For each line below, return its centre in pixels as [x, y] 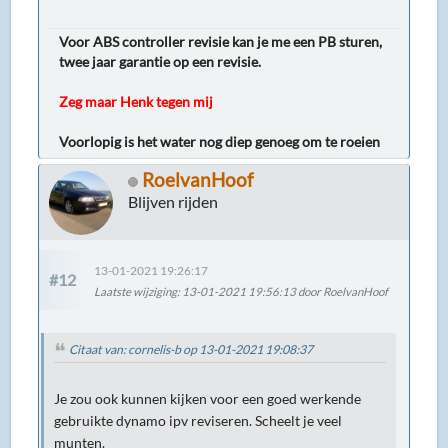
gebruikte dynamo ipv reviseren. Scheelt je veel [198, 420]
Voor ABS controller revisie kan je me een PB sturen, [221, 42]
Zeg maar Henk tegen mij [136, 102]
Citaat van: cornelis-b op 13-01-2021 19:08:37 [191, 350]
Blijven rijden [173, 202]
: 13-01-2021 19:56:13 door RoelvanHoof [283, 291]
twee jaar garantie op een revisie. [160, 62]
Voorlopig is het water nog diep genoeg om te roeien [220, 142]
